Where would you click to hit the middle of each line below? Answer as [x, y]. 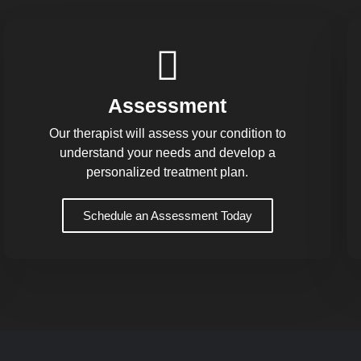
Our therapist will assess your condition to [167, 133]
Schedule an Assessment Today [167, 215]
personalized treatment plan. [168, 172]
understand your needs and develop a [167, 152]
